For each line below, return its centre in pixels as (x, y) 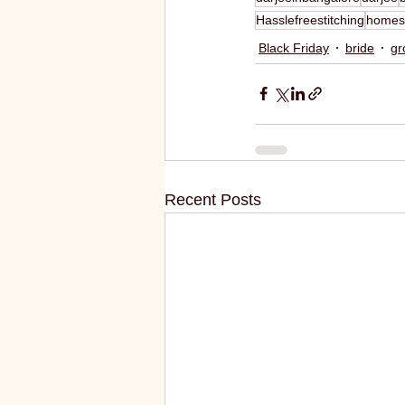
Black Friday (294, 47)
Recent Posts (213, 199)
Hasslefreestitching (310, 19)
